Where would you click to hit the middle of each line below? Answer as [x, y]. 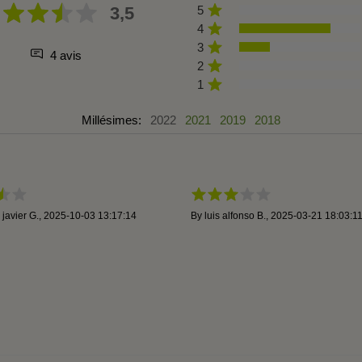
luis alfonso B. [235, 216]
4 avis [64, 55]
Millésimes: [113, 120]
